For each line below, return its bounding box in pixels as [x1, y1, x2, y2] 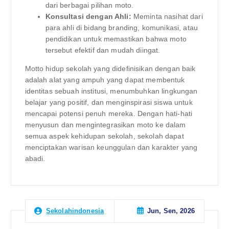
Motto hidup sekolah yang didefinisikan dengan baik [25, 64, 196, 73]
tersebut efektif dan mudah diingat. [45, 45, 161, 54]
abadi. [25, 154, 45, 163]
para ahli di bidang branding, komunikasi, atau [45, 23, 198, 32]
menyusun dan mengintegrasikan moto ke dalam [25, 121, 186, 129]
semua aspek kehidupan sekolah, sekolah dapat [25, 132, 184, 141]
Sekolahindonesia [45, 207, 104, 215]
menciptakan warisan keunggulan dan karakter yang [25, 143, 198, 152]
